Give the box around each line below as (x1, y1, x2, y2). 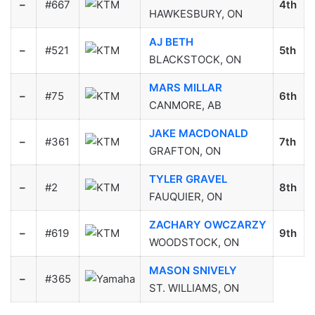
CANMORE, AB (146, 98, 224, 112)
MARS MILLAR (148, 81, 222, 95)
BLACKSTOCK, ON (146, 53, 244, 67)
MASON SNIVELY (148, 264, 237, 278)
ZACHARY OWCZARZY (148, 218, 266, 232)
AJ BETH (148, 35, 193, 49)
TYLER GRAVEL (148, 172, 227, 186)
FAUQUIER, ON (146, 190, 225, 204)
